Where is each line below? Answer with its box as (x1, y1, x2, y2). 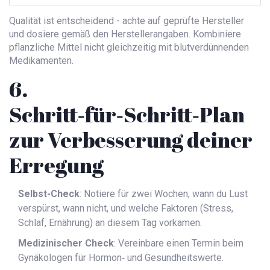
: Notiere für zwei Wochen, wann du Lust (80, 188, 248, 200)
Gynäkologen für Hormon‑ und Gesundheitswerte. (18, 252, 224, 264)
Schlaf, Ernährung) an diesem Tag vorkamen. (18, 217, 202, 229)
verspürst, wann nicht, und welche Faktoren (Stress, (18, 202, 233, 215)
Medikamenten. (9, 55, 74, 67)
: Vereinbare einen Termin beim (114, 237, 243, 250)
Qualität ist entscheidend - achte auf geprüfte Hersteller (9, 15, 244, 27)
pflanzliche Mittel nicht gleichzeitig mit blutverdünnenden (9, 42, 249, 54)
